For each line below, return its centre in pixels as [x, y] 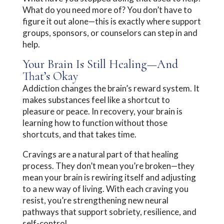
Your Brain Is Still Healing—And [100, 64]
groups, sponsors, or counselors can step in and [110, 32]
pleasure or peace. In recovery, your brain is [102, 111]
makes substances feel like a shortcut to [96, 99]
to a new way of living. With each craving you [105, 188]
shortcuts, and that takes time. [79, 134]
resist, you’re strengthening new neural [95, 200]
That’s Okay [50, 76]
